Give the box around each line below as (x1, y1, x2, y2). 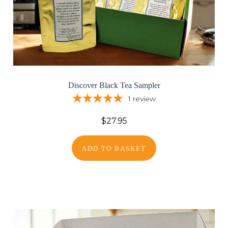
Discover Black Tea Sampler (68, 80, 160, 90)
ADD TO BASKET (82, 145, 146, 153)
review (133, 94, 156, 104)
